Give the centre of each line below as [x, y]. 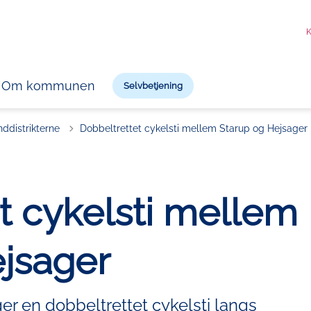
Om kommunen [48, 86]
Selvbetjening [153, 86]
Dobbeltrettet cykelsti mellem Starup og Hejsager [194, 128]
